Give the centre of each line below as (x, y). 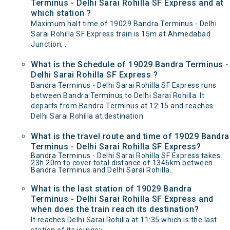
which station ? (61, 13)
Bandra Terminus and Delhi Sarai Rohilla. (101, 170)
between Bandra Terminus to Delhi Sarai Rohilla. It (118, 95)
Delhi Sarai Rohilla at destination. (88, 116)
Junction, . (49, 44)
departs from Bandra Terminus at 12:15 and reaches (122, 106)
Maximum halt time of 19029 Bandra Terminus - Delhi (124, 24)
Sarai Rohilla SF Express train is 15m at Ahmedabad (121, 34)
